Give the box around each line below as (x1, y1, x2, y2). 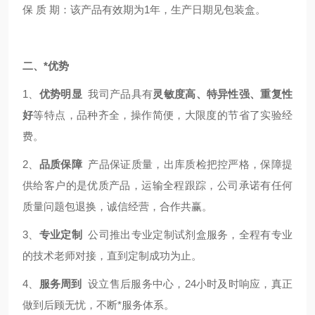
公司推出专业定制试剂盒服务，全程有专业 (82, 229, 293, 240)
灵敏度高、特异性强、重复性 (153, 88, 293, 100)
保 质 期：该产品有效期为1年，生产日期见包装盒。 (22, 4, 266, 15)
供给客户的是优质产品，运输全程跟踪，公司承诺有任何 (22, 179, 292, 191)
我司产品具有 (82, 88, 153, 100)
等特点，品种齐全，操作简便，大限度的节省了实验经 (33, 109, 292, 121)
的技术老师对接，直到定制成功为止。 (22, 250, 202, 262)
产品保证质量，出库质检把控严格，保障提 (82, 158, 293, 170)
